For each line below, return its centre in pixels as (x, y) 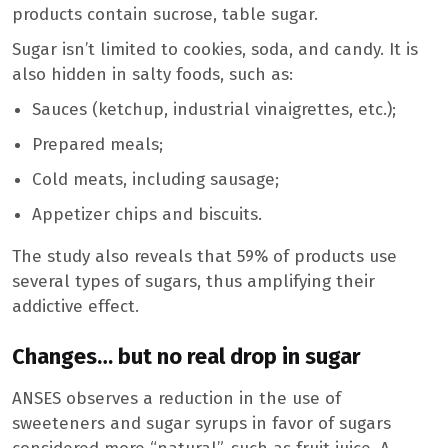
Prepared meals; (97, 144)
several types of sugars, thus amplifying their (193, 281)
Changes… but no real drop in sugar (186, 357)
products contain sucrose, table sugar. (165, 14)
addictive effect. (75, 306)
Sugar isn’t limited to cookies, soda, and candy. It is (215, 49)
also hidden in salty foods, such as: (152, 74)
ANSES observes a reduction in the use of (176, 399)
